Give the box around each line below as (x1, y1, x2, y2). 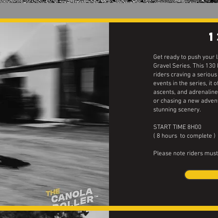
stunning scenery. (153, 106, 201, 114)
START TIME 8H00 (153, 124, 201, 131)
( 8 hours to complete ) (153, 132, 216, 140)
